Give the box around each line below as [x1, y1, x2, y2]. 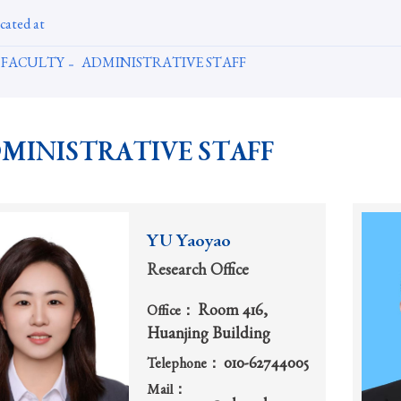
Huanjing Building [147, 326, 270, 343]
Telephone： [147, 358, 224, 373]
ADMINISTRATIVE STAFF [81, 56, 246, 72]
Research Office [147, 262, 249, 279]
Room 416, [198, 303, 268, 320]
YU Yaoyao [147, 233, 231, 252]
